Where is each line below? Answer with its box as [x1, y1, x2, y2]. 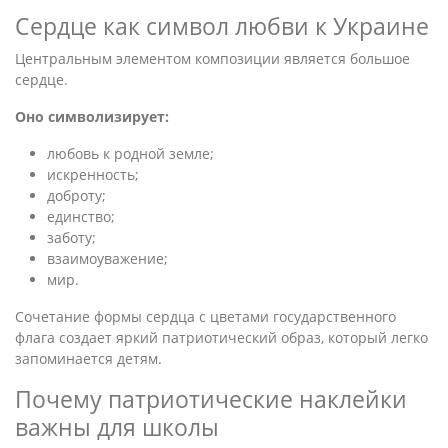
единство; [47, 207, 115, 226]
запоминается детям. [15, 349, 162, 368]
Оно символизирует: [15, 107, 169, 126]
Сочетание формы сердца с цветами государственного [15, 307, 396, 326]
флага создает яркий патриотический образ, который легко [15, 328, 428, 347]
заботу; [47, 228, 96, 247]
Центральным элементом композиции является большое [15, 49, 410, 68]
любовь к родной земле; [47, 144, 214, 163]
